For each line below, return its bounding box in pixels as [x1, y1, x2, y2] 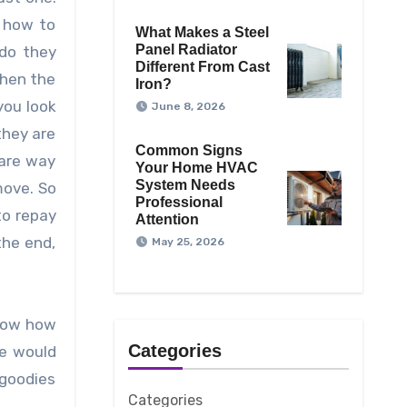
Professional [134, 194, 223, 211]
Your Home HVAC [134, 160, 258, 176]
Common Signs [134, 143, 243, 159]
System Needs [134, 177, 235, 194]
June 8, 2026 [151, 100, 225, 114]
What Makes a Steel [134, 25, 269, 41]
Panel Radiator [134, 42, 237, 58]
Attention [134, 212, 199, 228]
